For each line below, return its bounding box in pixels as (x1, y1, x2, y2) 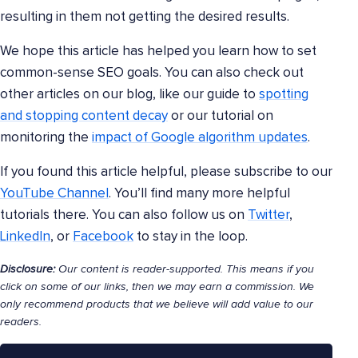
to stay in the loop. (133, 230, 248, 245)
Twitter (248, 209, 289, 223)
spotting (259, 88, 308, 102)
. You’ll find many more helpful (109, 187, 290, 201)
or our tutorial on (168, 109, 273, 124)
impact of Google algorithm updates (92, 131, 308, 145)
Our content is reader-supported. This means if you (55, 264, 314, 276)
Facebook (73, 230, 133, 245)
